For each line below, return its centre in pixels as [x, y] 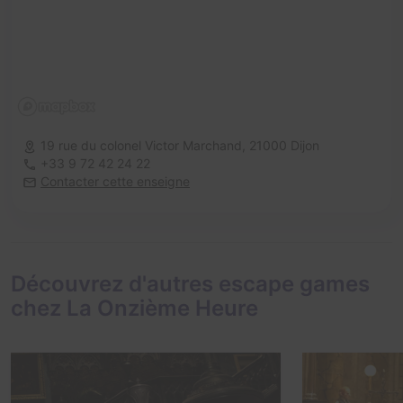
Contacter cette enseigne [115, 182]
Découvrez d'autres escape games [190, 284]
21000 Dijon [284, 146]
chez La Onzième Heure [134, 309]
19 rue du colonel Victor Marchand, [145, 146]
